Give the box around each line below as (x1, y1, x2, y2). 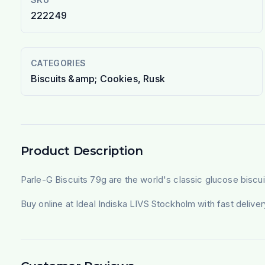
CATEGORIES (30, 57, 86, 68)
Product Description (20, 143, 143, 158)
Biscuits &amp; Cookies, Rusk (30, 72, 165, 85)
